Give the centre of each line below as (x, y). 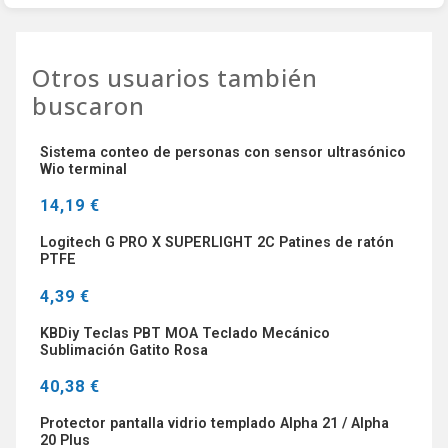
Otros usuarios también (175, 77)
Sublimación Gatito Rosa (124, 350)
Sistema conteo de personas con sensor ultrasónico (223, 152)
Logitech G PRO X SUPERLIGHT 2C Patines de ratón (217, 243)
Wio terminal (83, 169)
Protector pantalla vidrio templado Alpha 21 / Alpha (214, 424)
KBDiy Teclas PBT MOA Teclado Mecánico (185, 333)
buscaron (88, 105)
